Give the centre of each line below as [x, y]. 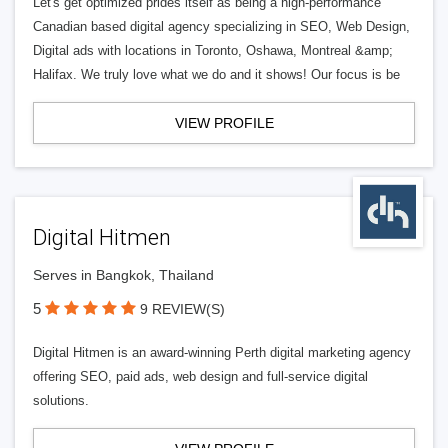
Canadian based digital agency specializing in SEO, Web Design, [221, 26]
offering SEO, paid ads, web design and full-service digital [200, 376]
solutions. [61, 400]
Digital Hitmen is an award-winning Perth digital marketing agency [222, 352]
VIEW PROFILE [224, 123]
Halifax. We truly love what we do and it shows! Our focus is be [216, 74]
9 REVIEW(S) [182, 309]
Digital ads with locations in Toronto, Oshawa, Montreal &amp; [213, 50]
